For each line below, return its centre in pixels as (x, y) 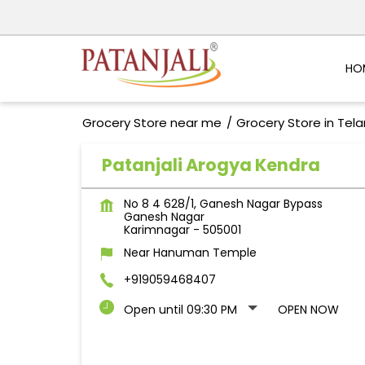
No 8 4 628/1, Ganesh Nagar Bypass (223, 204)
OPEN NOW (308, 310)
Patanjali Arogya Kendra (211, 165)
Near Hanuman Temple (190, 253)
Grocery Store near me (152, 123)
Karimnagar (156, 230)
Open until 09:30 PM (180, 310)
